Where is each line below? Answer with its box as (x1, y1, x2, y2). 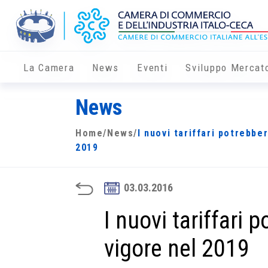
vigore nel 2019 (104, 234, 250, 263)
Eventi (137, 62, 168, 74)
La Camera (23, 62, 75, 74)
